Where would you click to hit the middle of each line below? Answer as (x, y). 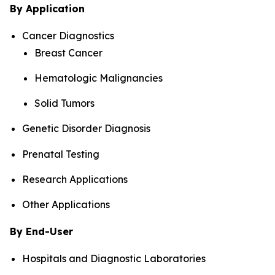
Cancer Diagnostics (68, 35)
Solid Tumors (64, 103)
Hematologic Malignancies (99, 78)
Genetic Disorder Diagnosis (86, 129)
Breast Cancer (68, 52)
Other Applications (66, 205)
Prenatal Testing (61, 154)
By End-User (41, 232)
